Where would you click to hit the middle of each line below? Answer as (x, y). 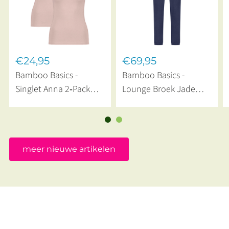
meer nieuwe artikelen (69, 149)
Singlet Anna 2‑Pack (52, 89)
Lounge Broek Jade (159, 89)
